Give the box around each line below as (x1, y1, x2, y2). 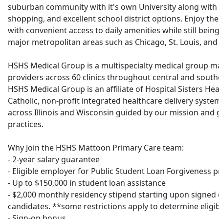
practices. (8, 119, 44, 130)
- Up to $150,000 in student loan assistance (8, 177, 166, 188)
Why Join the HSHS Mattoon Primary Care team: (8, 142, 184, 153)
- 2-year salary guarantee (8, 154, 100, 165)
